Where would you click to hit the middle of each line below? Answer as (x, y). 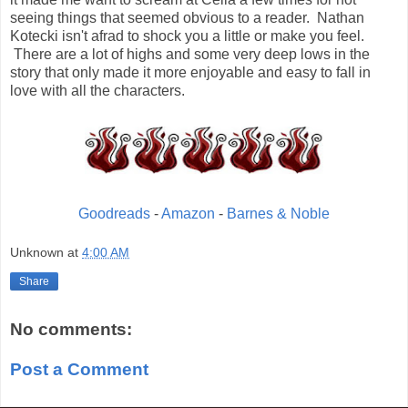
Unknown (37, 253)
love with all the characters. (97, 90)
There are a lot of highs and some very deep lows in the (190, 54)
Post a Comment (79, 369)
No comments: (71, 329)
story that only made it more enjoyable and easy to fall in (190, 72)
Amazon (188, 213)
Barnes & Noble (278, 213)
